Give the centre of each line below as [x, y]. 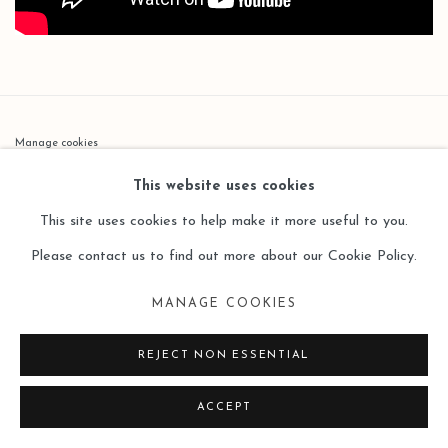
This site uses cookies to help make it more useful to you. [224, 221]
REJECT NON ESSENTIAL [224, 355]
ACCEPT [224, 407]
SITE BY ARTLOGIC [74, 214]
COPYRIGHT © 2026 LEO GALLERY [123, 179]
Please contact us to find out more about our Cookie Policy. [224, 256]
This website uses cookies [224, 186]
